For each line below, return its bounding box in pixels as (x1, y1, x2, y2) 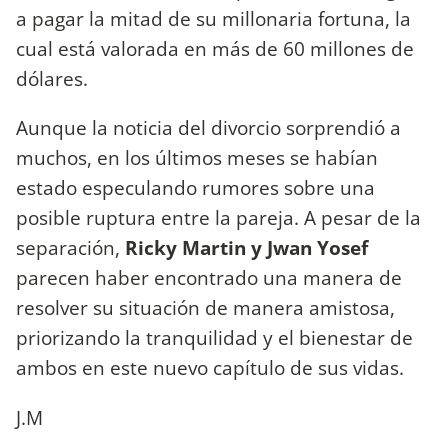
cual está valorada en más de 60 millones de (16, 35, 414, 63)
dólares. (16, 65, 88, 93)
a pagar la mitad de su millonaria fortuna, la (16, 5, 411, 33)
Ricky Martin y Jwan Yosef (125, 234, 368, 262)
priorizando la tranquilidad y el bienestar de (16, 324, 413, 352)
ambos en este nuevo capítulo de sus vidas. (16, 354, 404, 382)
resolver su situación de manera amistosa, (16, 294, 395, 322)
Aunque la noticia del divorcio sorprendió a (16, 114, 401, 142)
